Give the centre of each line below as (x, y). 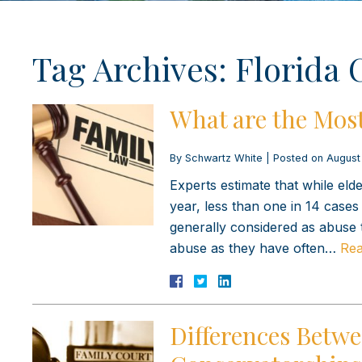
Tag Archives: (134, 68)
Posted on (300, 158)
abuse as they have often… (255, 248)
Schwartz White (224, 158)
